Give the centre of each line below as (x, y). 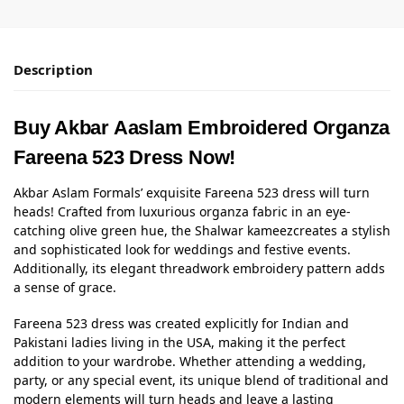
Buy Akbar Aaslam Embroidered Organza (202, 127)
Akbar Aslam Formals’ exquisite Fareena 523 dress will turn (192, 192)
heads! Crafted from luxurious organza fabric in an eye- (182, 211)
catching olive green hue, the (104, 230)
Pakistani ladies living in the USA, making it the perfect (179, 342)
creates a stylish (342, 230)
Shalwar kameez (244, 230)
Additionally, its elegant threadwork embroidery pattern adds (199, 268)
